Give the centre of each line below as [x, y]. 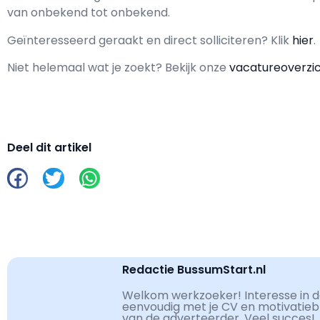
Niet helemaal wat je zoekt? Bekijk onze [118, 68]
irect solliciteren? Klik [231, 40]
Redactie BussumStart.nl [194, 269]
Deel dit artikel [49, 148]
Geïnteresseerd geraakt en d [89, 40]
